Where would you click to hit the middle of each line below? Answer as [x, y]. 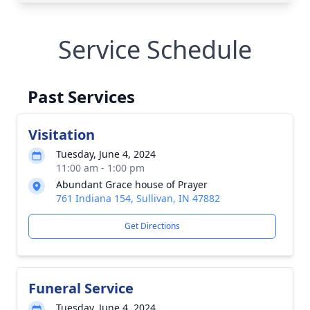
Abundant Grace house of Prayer [132, 184]
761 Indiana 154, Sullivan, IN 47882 [138, 198]
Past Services [81, 97]
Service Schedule [155, 49]
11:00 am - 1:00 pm [100, 168]
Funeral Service [81, 288]
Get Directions [152, 226]
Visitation [62, 135]
